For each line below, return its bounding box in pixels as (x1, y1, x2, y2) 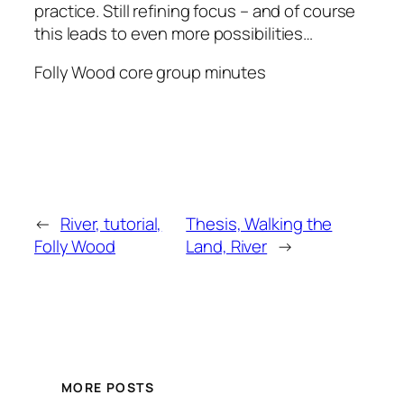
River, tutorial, (60, 212, 162, 236)
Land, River (186, 234, 268, 259)
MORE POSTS (61, 378, 154, 396)
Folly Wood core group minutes (34, 60, 267, 85)
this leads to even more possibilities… (34, 21, 314, 45)
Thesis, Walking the (186, 212, 333, 236)
